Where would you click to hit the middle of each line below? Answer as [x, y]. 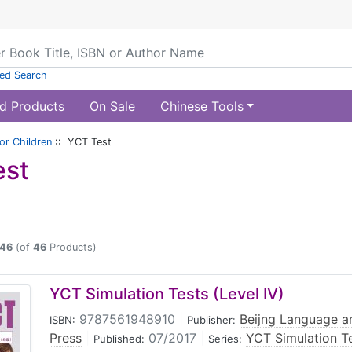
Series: [225, 339]
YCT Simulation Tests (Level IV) [167, 294]
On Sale [112, 106]
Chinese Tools [202, 106]
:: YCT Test [82, 142]
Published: [119, 339]
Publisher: [211, 320]
